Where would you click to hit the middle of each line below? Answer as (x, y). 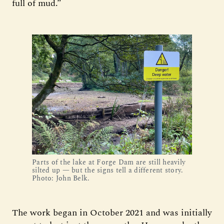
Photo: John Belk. (61, 178)
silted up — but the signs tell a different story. (108, 170)
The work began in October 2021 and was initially (112, 213)
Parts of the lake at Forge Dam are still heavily (109, 162)
